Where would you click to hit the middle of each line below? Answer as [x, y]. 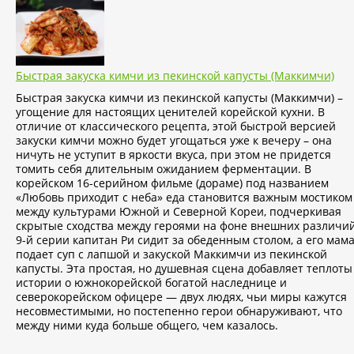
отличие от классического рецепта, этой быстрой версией [176, 126]
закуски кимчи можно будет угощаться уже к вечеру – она [174, 141]
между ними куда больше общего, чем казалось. [147, 326]
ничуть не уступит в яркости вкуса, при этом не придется [173, 155]
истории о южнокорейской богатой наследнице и [151, 283]
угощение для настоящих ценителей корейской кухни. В [170, 112]
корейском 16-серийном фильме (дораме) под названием [172, 183]
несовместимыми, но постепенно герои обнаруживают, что [179, 311]
